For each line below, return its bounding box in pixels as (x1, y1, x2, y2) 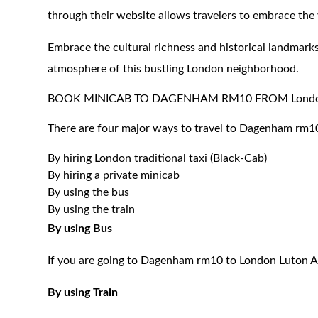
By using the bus (48, 187, 130, 198)
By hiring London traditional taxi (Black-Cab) (48, 153, 268, 164)
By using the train (48, 204, 136, 215)
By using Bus (48, 223, 113, 234)
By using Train (48, 287, 119, 298)
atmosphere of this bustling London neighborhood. (48, 63, 300, 75)
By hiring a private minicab (48, 170, 180, 181)
